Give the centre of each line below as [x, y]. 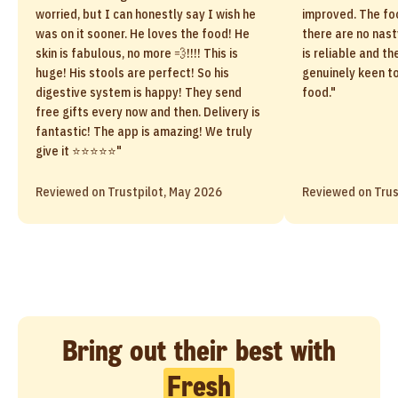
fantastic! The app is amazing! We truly [144, 131]
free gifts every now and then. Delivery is [148, 112]
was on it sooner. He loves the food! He [143, 34]
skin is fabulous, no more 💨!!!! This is [137, 53]
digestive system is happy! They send [139, 92]
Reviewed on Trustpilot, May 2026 [129, 192]
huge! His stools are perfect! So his [132, 73]
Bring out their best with [199, 351]
